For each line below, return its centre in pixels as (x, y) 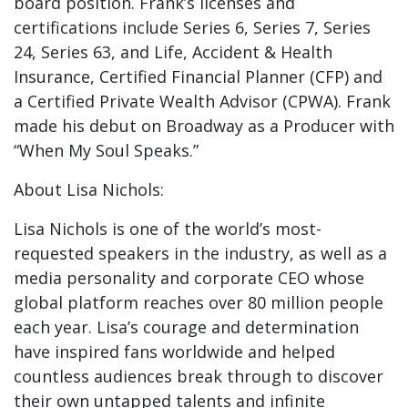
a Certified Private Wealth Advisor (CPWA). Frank (202, 101)
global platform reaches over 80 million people (199, 302)
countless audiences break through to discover (199, 376)
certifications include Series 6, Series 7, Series (192, 27)
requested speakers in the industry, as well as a (200, 253)
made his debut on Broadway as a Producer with (204, 126)
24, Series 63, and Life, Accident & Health (173, 52)
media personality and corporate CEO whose (189, 278)
